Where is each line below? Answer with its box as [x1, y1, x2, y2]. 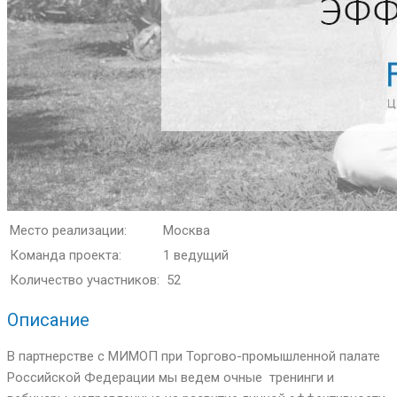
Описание [7, 308, 90, 331]
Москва [163, 222, 210, 239]
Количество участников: [10, 272, 160, 289]
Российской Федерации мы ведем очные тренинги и [7, 370, 334, 386]
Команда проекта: [10, 247, 121, 264]
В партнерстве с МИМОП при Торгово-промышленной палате [7, 348, 380, 365]
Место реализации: [10, 222, 127, 239]
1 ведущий [163, 247, 229, 264]
